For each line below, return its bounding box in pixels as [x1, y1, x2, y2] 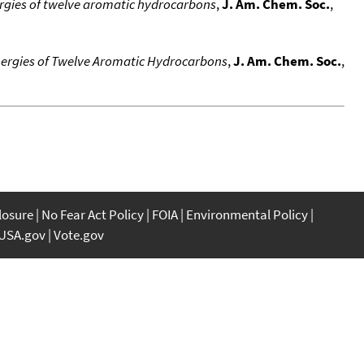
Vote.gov [54, 225, 104, 244]
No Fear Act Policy [41, 205, 144, 223]
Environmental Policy [186, 205, 308, 223]
